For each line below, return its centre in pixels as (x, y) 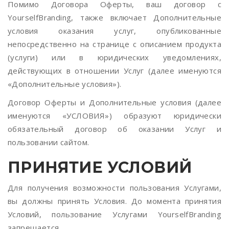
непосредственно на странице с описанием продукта (114, 44)
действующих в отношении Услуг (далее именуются (114, 71)
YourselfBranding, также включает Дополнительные (114, 17)
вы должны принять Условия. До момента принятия (114, 201)
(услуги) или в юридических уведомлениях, (114, 57)
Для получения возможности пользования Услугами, (114, 188)
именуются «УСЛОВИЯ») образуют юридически (114, 116)
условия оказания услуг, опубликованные (114, 31)
